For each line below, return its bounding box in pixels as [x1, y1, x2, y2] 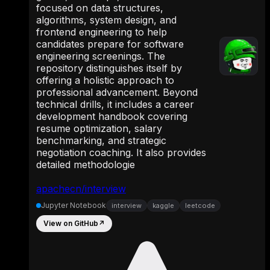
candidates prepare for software [36, 37, 184, 50]
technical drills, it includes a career [36, 98, 194, 110]
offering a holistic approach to [36, 74, 174, 86]
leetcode [185, 201, 215, 210]
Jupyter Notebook [41, 201, 106, 210]
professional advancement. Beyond [36, 86, 198, 98]
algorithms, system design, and [36, 13, 177, 26]
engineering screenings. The [36, 49, 165, 62]
